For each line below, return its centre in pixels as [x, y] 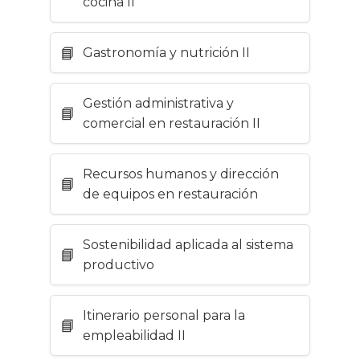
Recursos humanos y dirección [181, 174]
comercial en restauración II [172, 124]
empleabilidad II [134, 336]
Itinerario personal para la [164, 316]
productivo [119, 265]
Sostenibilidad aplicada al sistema [188, 245]
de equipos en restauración [170, 194]
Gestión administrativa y [158, 104]
